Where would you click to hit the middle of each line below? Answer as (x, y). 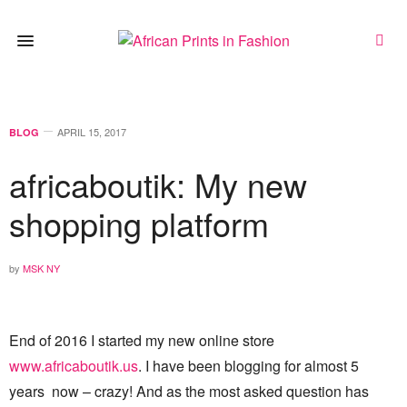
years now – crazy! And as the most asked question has (189, 391)
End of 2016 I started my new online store (142, 340)
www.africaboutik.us (74, 366)
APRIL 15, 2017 (92, 132)
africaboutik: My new (158, 184)
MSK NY (41, 268)
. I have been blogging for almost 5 (248, 366)
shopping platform (139, 223)
